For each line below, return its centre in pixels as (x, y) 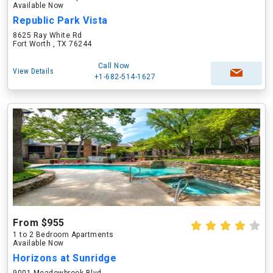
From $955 (39, 223)
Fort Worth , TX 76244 (52, 44)
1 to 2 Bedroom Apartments (63, 235)
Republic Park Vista (60, 20)
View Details (33, 71)
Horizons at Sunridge (65, 258)
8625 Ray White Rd (48, 35)
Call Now (114, 66)
